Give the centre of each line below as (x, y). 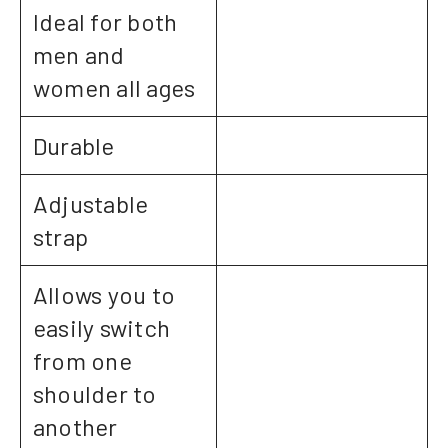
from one (82, 361)
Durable (74, 146)
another (75, 427)
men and (79, 55)
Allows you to (104, 295)
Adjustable (91, 204)
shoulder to (95, 394)
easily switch (102, 328)
